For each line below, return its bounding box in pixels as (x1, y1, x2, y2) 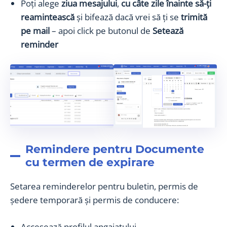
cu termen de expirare (25, 155, 155, 169)
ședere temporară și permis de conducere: (10, 194, 179, 206)
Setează (153, 25, 183, 37)
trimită (181, 11, 207, 23)
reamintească (21, 11, 74, 23)
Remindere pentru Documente (25, 142, 204, 156)
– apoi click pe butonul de (50, 25, 153, 37)
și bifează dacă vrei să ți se (74, 11, 181, 23)
